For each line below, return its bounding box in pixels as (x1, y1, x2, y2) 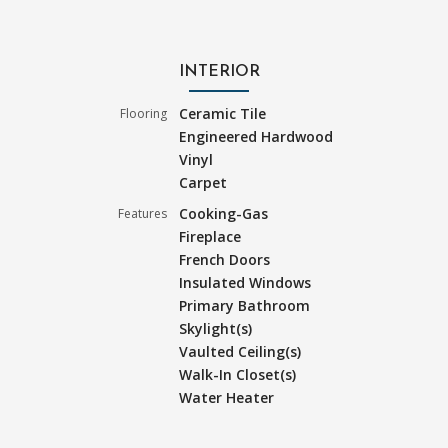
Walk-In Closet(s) (179, 365, 297, 385)
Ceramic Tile (179, 104, 267, 124)
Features (118, 205, 168, 223)
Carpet (179, 173, 228, 193)
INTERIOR (178, 64, 260, 81)
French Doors (179, 250, 271, 270)
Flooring (120, 105, 168, 123)
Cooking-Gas (179, 204, 269, 224)
